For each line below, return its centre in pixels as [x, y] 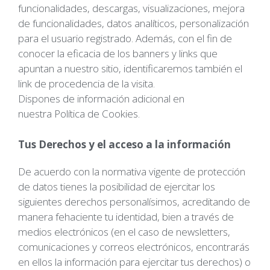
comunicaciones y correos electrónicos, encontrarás [134, 246]
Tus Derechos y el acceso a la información [124, 144]
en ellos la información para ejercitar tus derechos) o [134, 262]
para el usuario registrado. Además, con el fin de [125, 38]
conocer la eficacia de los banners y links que [118, 53]
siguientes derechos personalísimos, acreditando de [134, 201]
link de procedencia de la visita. [86, 83]
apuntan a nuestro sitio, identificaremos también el [130, 68]
